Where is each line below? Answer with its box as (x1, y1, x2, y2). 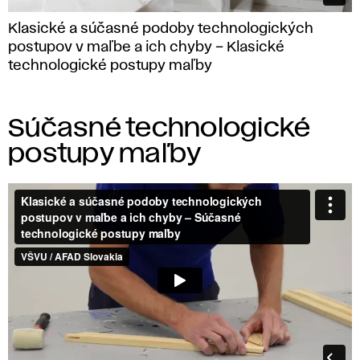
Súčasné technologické (8, 116, 311, 141)
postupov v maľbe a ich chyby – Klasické (8, 40, 284, 54)
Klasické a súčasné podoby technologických (8, 22, 313, 35)
